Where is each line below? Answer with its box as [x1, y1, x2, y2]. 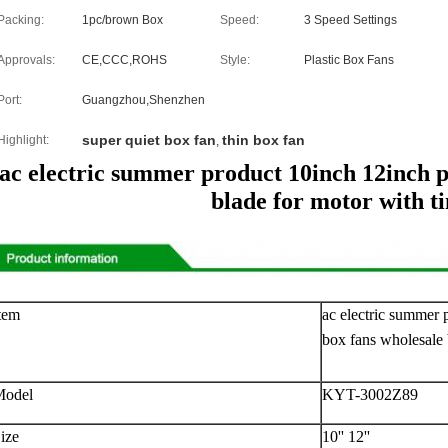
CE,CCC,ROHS [82, 53, 167, 67]
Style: [220, 53, 250, 67]
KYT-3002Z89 [322, 386, 418, 403]
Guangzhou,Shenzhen [82, 93, 205, 107]
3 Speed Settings [304, 13, 397, 27]
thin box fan [222, 132, 305, 148]
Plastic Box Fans [304, 53, 394, 67]
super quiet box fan [82, 132, 216, 148]
